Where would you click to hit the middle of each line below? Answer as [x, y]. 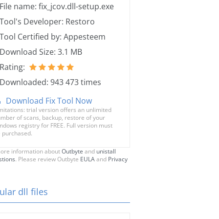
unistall [106, 151]
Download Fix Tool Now [49, 101]
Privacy [118, 159]
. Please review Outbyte [48, 159]
